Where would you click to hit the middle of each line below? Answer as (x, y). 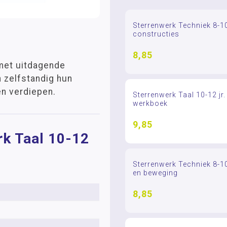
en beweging (155, 173)
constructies (156, 34)
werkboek (150, 103)
